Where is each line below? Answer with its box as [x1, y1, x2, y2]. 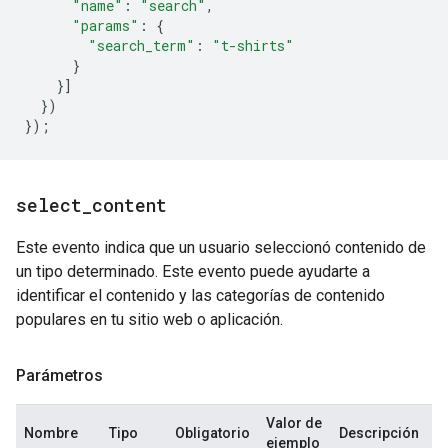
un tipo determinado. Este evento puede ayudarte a [16, 262, 370, 281]
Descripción [339, 425, 419, 441]
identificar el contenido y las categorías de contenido [16, 286, 385, 305]
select [16, 193, 82, 217]
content [92, 193, 167, 217]
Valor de [266, 415, 322, 431]
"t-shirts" [212, 36, 294, 55]
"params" [72, 16, 139, 35]
